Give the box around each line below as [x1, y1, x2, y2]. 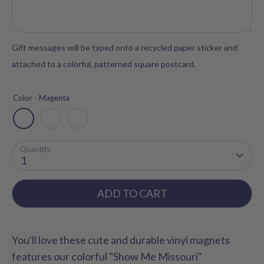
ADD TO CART [97, 187, 167, 200]
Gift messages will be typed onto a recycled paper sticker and [12, 42, 237, 52]
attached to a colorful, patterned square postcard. [12, 58, 196, 69]
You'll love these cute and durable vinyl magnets [12, 233, 230, 247]
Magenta [39, 93, 70, 103]
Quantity [20, 144, 51, 154]
